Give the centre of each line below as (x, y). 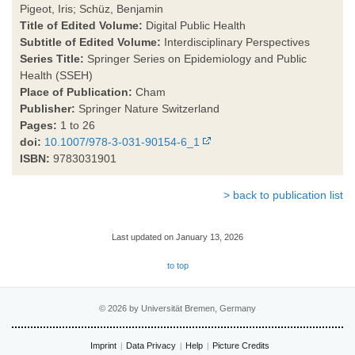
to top (177, 265)
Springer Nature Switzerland (147, 108)
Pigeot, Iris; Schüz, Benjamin (92, 8)
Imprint (103, 345)
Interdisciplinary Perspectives (235, 42)
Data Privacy (151, 345)
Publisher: (48, 108)
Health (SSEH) (56, 75)
